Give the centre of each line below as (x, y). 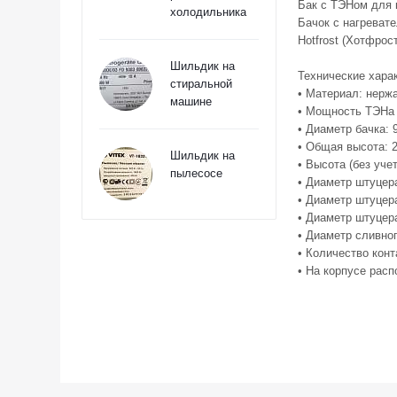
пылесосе (196, 173)
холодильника (208, 12)
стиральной (201, 84)
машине (191, 101)
